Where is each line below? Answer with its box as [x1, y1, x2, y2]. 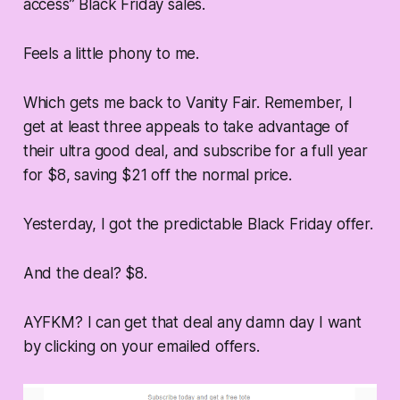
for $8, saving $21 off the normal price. [22, 166, 292, 185]
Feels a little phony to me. [22, 45, 200, 63]
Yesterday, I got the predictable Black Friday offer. [22, 215, 373, 234]
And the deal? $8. [22, 264, 147, 283]
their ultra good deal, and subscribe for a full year [22, 142, 368, 161]
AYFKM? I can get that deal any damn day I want [22, 313, 362, 332]
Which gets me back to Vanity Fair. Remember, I [22, 94, 353, 112]
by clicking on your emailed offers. [22, 337, 260, 356]
